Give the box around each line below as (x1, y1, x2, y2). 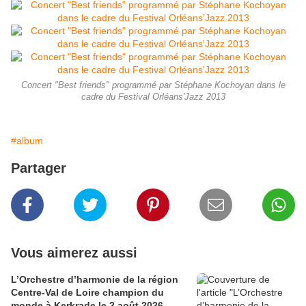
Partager (11, 161, 66, 176)
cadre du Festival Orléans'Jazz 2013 (81, 92, 225, 102)
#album (11, 135, 43, 147)
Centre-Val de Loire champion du (11, 287, 164, 298)
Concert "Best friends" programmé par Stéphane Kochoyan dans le (20, 81, 286, 91)
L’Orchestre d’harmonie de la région (11, 274, 178, 286)
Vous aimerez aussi (11, 245, 137, 261)
